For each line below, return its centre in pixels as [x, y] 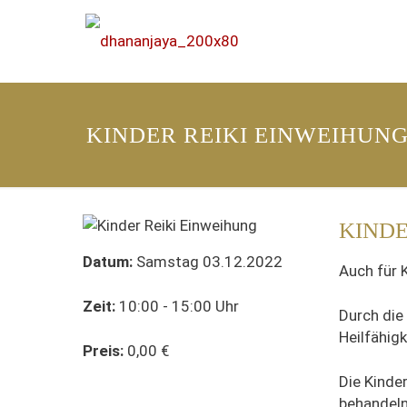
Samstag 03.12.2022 [207, 262]
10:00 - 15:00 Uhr [177, 306]
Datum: [107, 262]
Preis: [103, 351]
